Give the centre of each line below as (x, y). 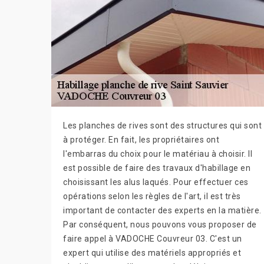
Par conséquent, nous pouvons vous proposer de (160, 225)
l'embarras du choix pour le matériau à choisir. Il (158, 154)
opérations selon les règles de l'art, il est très (152, 196)
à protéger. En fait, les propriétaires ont (141, 140)
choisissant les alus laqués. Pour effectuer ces (156, 182)
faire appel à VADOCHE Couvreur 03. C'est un (153, 239)
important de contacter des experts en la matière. (162, 210)
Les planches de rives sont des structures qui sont (162, 126)
